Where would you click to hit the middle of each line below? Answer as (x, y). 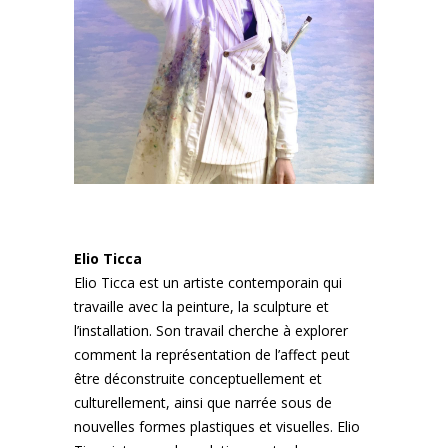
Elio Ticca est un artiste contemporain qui (208, 282)
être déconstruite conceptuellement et (198, 378)
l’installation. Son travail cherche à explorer (211, 330)
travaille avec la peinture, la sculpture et (201, 306)
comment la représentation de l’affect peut (212, 354)
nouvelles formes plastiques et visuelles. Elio (217, 426)
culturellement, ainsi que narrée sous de (203, 402)
